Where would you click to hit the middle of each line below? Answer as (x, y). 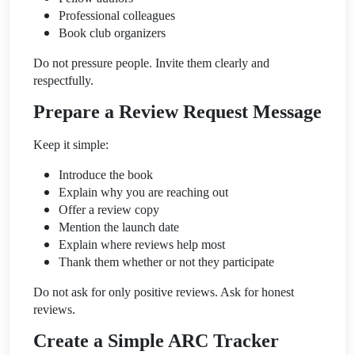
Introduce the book (106, 174)
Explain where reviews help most (142, 244)
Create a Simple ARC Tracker (156, 340)
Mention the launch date (119, 227)
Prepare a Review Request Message (177, 111)
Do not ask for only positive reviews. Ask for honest (164, 292)
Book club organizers (112, 32)
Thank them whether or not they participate (166, 261)
